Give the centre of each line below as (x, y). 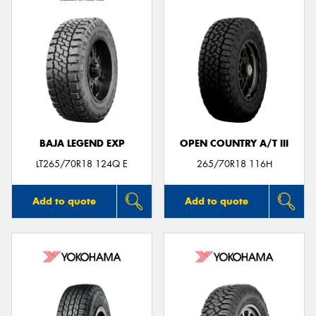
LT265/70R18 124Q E (82, 164)
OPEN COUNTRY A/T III (234, 143)
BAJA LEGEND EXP (82, 143)
